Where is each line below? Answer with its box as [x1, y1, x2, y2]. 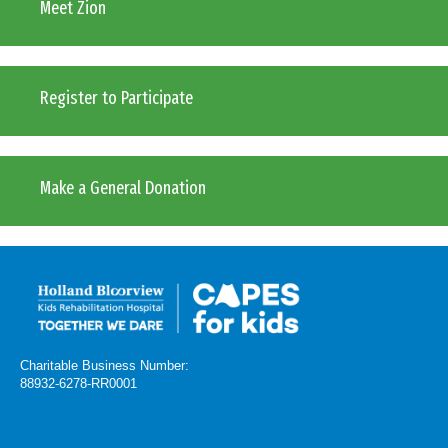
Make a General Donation [40, 177, 206, 200]
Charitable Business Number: [20, 357, 189, 373]
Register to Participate [40, 87, 193, 110]
